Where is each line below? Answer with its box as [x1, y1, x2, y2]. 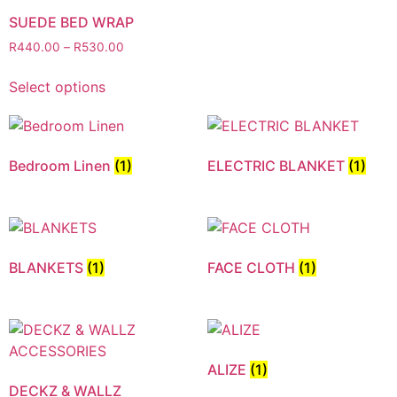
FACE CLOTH [207, 258, 299, 276]
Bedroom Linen [9, 156, 114, 175]
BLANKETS [9, 258, 87, 276]
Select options [9, 77, 105, 96]
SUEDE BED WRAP [9, 13, 134, 31]
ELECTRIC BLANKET [207, 156, 348, 175]
